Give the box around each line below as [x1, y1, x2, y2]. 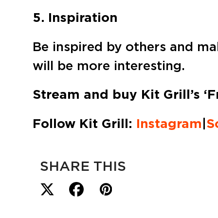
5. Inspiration [33, 9, 118, 26]
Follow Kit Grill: [33, 115, 137, 132]
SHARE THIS [40, 157, 127, 175]
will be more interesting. [33, 57, 185, 74]
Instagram [136, 115, 202, 132]
